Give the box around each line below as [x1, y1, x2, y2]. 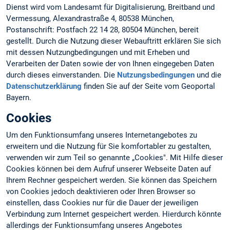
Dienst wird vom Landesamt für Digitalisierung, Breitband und [6, 3, 215, 12]
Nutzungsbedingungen [117, 70, 195, 80]
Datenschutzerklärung [6, 82, 82, 91]
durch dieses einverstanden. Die [6, 70, 117, 80]
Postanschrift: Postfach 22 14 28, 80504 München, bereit [6, 25, 199, 35]
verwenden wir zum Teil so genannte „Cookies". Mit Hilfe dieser [6, 153, 223, 163]
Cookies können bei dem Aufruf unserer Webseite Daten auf [6, 164, 211, 174]
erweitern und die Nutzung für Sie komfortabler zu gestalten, [6, 142, 211, 151]
